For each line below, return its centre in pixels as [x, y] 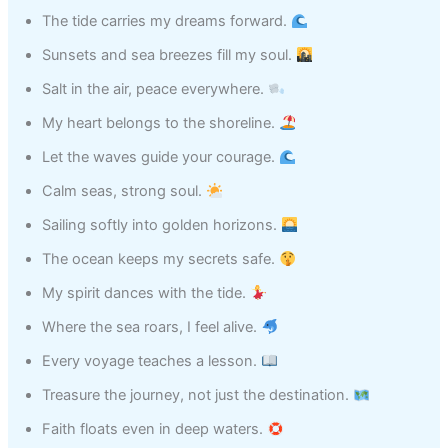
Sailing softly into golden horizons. [162, 225]
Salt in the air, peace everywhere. [155, 89]
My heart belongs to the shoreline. [161, 123]
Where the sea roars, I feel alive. [152, 327]
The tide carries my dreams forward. [167, 21]
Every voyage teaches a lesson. [152, 361]
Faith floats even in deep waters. [155, 429]
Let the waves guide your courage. [161, 157]
